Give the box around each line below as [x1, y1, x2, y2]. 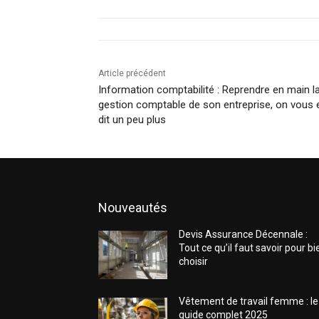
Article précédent [98, 68, 166, 79]
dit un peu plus [98, 113, 166, 127]
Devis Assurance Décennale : [179, 229, 308, 241]
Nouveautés [98, 200, 167, 216]
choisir [179, 256, 209, 268]
